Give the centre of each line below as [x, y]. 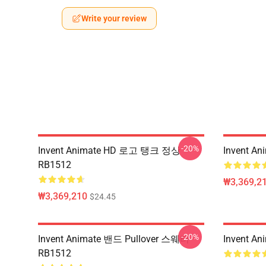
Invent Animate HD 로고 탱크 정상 [109, 151]
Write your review [114, 18]
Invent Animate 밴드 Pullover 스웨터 [114, 239]
